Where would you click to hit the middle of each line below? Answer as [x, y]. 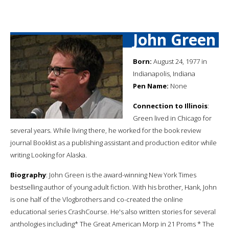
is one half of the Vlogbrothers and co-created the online [97, 199]
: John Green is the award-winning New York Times [121, 175]
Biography [28, 175]
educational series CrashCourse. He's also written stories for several [113, 211]
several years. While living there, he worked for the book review [106, 130]
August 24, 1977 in [179, 61]
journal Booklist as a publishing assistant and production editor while [113, 142]
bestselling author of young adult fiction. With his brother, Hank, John [113, 187]
